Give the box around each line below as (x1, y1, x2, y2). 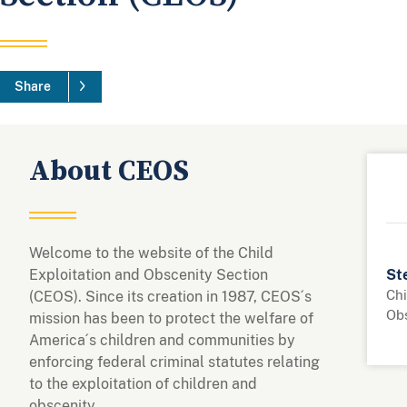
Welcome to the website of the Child (29, 243, 273, 262)
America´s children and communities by (29, 331, 295, 349)
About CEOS (29, 153, 189, 189)
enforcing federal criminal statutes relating (29, 352, 320, 371)
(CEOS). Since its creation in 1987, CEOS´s (29, 287, 312, 305)
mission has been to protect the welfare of (29, 309, 313, 327)
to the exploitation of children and (29, 374, 257, 392)
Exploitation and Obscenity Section (29, 265, 268, 283)
